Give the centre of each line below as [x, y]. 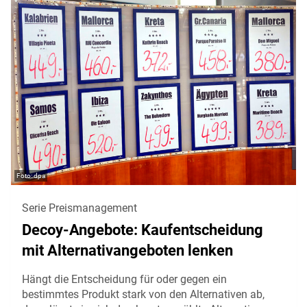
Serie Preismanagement [79, 208]
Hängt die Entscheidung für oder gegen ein [124, 280]
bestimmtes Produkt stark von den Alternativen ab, [143, 295]
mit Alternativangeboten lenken [127, 251]
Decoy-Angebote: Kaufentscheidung [143, 230]
